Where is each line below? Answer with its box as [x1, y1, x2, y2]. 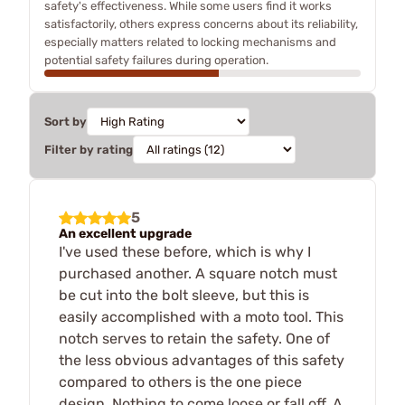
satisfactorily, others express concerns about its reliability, [44, 16, 358, 31]
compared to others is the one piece [59, 372, 302, 391]
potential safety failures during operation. [44, 52, 268, 67]
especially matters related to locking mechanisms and [44, 34, 336, 49]
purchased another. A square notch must [59, 264, 337, 282]
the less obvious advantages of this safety [59, 351, 344, 369]
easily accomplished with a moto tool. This [59, 307, 344, 325]
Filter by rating [44, 142, 133, 156]
